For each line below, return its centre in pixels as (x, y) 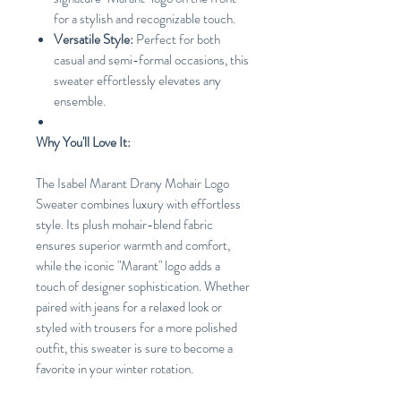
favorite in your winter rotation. (115, 369)
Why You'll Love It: (83, 143)
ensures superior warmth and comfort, (133, 246)
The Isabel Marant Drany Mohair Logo (132, 184)
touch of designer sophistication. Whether (143, 287)
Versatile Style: (94, 40)
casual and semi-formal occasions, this (151, 60)
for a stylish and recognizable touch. (145, 19)
